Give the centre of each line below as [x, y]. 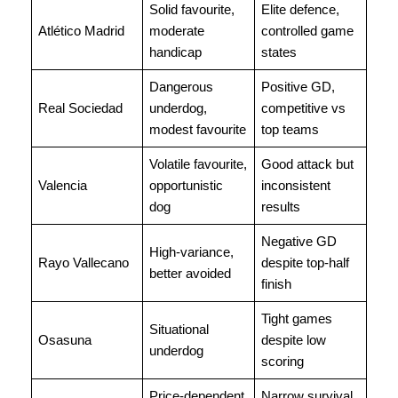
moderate [177, 31]
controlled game [308, 31]
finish [277, 284]
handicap [176, 52]
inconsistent [296, 185]
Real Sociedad [81, 108]
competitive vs [304, 108]
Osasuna [65, 340]
